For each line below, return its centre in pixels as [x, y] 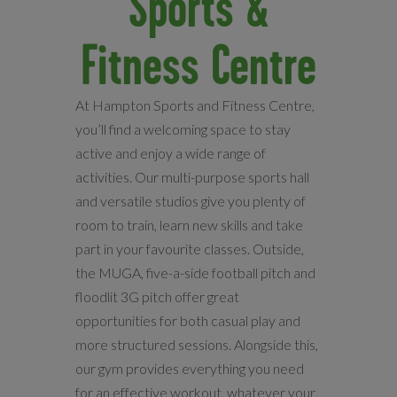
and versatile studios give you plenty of [190, 201]
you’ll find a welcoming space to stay [183, 129]
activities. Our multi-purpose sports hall [192, 177]
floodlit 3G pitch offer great [157, 296]
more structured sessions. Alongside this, [196, 344]
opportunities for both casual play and [187, 320]
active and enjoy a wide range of [170, 153]
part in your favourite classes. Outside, [189, 249]
